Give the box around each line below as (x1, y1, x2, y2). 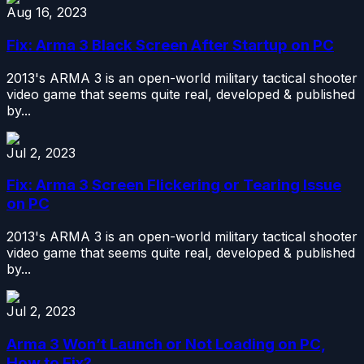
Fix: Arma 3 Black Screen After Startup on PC (6, 35, 334, 54)
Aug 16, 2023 (6, 4, 87, 21)
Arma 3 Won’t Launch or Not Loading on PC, (6, 334, 326, 353)
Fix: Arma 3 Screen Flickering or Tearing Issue (6, 175, 341, 195)
